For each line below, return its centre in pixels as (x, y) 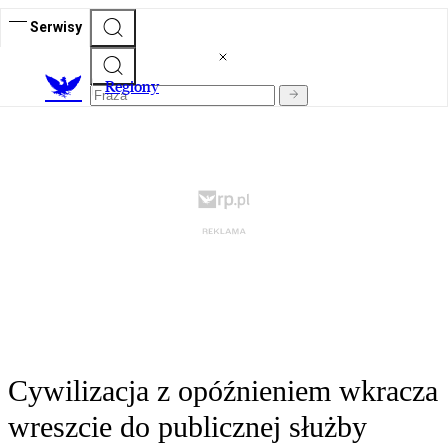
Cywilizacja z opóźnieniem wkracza (223, 391)
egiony (137, 87)
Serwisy (56, 26)
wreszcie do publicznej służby (187, 427)
